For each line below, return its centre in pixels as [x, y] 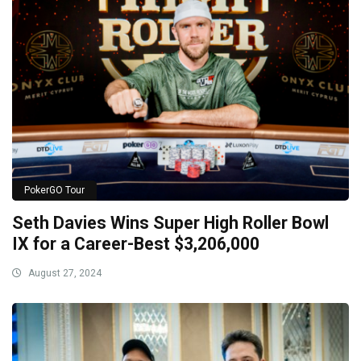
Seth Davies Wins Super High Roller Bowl [170, 223]
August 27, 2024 [64, 274]
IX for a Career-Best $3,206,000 [136, 244]
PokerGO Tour [54, 191]
